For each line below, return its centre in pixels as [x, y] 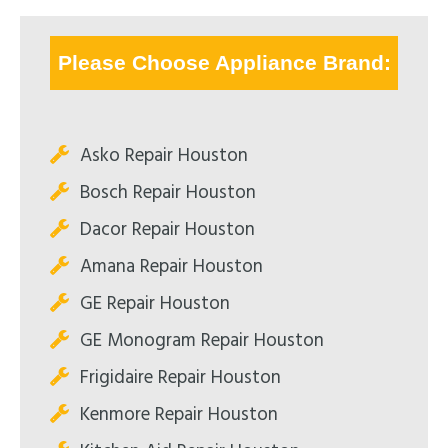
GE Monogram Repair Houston [202, 341]
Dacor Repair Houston [167, 230]
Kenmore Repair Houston [179, 415]
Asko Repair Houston [164, 156]
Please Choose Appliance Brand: [224, 63]
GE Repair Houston [155, 304]
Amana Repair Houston [171, 267]
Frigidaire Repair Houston [180, 378]
